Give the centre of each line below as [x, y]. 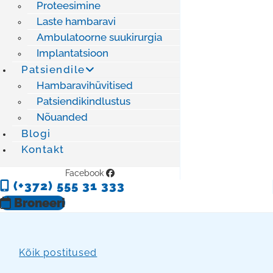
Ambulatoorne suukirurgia [99, 37]
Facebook [84, 173]
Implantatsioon [73, 53]
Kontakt [43, 150]
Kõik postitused [58, 252]
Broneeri [40, 203]
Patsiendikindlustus [83, 101]
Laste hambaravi [76, 22]
